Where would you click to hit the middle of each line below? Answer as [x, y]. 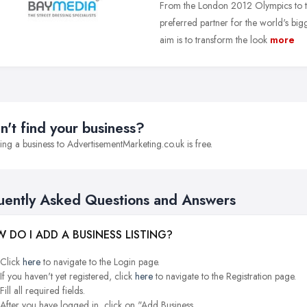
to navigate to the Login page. [100, 261]
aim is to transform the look [213, 39]
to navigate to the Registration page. [224, 276]
